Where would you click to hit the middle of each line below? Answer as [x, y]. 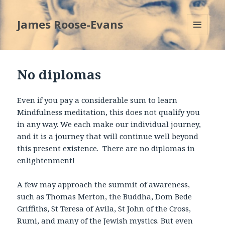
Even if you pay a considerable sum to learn [97, 100]
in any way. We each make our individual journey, [109, 124]
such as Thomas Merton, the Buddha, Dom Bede [105, 197]
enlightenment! [46, 160]
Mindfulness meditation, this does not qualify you [109, 112]
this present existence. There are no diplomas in [106, 148]
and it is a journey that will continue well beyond [108, 136]
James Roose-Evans [70, 24]
